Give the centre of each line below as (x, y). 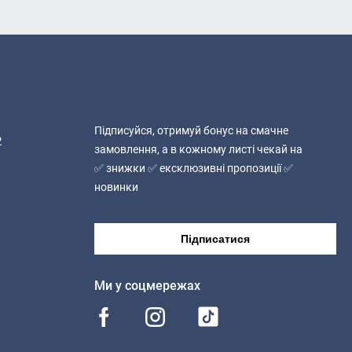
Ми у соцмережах (147, 286)
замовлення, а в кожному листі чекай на (198, 150)
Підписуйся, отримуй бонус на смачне (191, 131)
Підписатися (215, 239)
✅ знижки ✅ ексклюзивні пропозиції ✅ (193, 169)
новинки (116, 187)
